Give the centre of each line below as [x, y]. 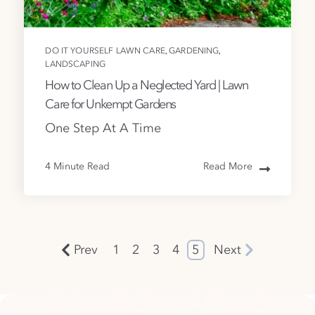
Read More [227, 166]
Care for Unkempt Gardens [110, 105]
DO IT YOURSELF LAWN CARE [105, 52]
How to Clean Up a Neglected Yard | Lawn [147, 86]
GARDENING [194, 52]
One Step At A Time [103, 128]
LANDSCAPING [75, 65]
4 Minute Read [78, 166]
